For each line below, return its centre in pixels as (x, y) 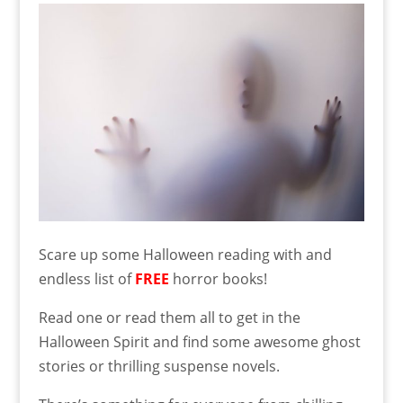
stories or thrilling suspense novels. (159, 366)
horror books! (218, 278)
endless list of (86, 278)
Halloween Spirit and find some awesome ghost (199, 341)
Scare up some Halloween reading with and (185, 254)
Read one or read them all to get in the (169, 317)
